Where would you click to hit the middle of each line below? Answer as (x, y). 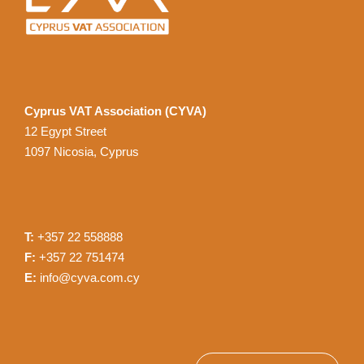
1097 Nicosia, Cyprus (82, 152)
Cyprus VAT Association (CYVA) (115, 111)
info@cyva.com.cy (90, 278)
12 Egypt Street (65, 132)
